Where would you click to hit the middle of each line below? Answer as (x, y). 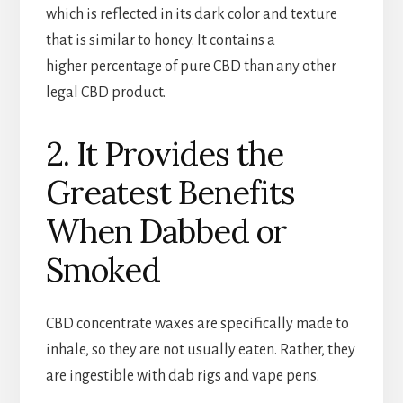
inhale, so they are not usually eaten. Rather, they (200, 350)
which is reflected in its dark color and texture (191, 15)
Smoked (103, 270)
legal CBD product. (105, 93)
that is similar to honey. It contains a (160, 41)
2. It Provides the (164, 154)
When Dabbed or (166, 232)
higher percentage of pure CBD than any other (191, 67)
